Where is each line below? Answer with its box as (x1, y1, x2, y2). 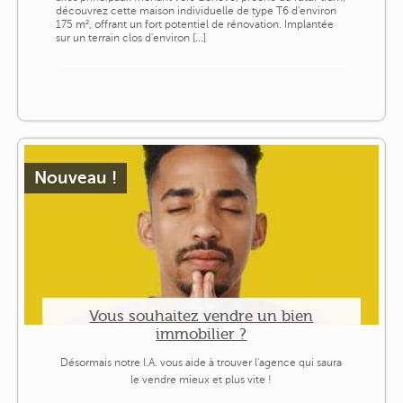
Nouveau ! (34, 168, 117, 188)
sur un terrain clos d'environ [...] (55, 31, 206, 45)
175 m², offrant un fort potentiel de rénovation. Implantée (55, 18, 334, 31)
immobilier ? (156, 325, 247, 344)
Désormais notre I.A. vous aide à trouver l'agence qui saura (60, 355, 343, 369)
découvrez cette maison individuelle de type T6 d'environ (55, 4, 336, 18)
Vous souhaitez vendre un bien (89, 307, 314, 326)
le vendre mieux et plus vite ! (130, 372, 273, 386)
